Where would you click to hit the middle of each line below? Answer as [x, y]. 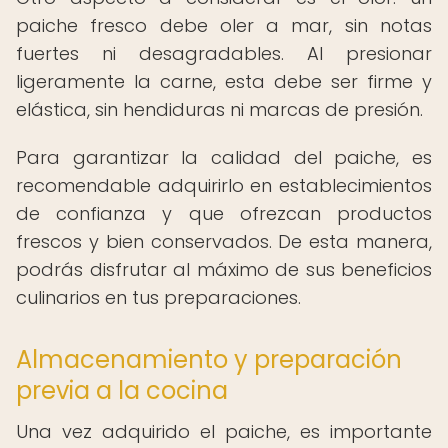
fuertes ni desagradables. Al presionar [224, 53]
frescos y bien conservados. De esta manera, [224, 241]
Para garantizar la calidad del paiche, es [224, 157]
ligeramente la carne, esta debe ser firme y [224, 81]
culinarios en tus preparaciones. [158, 297]
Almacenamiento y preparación [209, 359]
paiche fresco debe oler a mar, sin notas [224, 25]
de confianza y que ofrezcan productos [224, 213]
